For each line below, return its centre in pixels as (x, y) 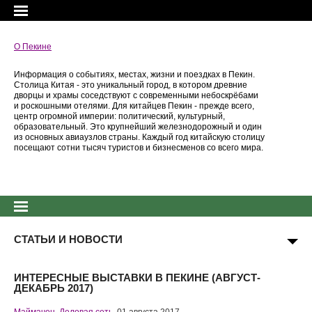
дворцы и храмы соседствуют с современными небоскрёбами (136, 95)
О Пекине (33, 47)
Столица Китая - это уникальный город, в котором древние (131, 85)
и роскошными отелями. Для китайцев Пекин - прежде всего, (134, 106)
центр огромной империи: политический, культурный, (119, 116)
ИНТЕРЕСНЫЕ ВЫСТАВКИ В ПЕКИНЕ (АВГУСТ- (137, 278)
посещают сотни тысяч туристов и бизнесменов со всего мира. (139, 148)
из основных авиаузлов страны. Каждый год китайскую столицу (139, 137)
